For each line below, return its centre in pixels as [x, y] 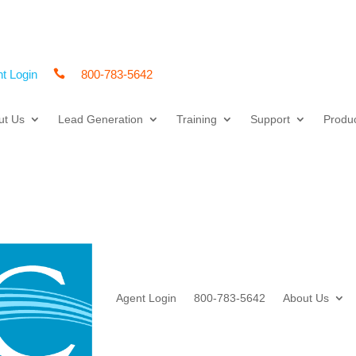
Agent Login [146, 298]
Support [270, 120]
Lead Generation [100, 120]
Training [196, 120]
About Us [306, 298]
